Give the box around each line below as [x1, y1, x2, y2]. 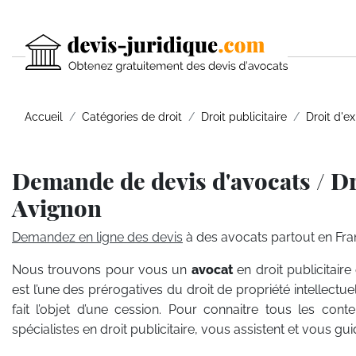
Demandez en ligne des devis [12, 230, 183, 245]
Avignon [12, 192, 102, 222]
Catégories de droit [82, 110, 182, 123]
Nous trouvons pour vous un [12, 262, 192, 277]
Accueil [25, 110, 63, 123]
